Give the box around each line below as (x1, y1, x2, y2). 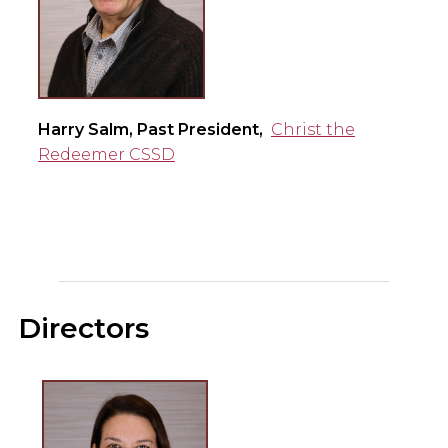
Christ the (271, 119, 355, 139)
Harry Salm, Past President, (38, 119, 267, 139)
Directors (18, 310, 149, 345)
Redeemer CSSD (38, 144, 175, 164)
